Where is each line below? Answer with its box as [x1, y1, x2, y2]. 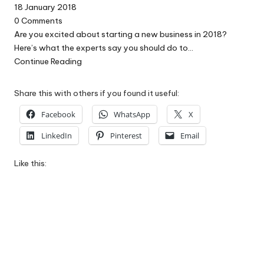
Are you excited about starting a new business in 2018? [14, 28, 227, 39]
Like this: [14, 157, 47, 169]
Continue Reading [14, 55, 82, 67]
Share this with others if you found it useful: [14, 87, 179, 98]
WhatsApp [114, 109, 150, 120]
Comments [19, 15, 62, 26]
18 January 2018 [14, 1, 77, 12]
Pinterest [110, 130, 142, 141]
